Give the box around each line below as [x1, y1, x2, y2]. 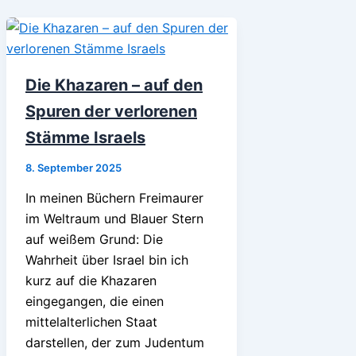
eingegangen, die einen [25, 292, 164, 309]
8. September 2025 [25, 161, 122, 174]
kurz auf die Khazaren [25, 272, 157, 288]
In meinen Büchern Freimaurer [25, 189, 203, 206]
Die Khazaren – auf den [25, 75, 203, 95]
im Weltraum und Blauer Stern [25, 210, 203, 226]
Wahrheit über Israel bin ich [25, 251, 188, 268]
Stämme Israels [25, 127, 145, 147]
